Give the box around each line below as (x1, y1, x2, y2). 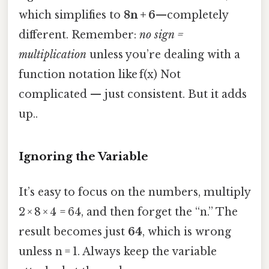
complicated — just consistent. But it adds (19, 88, 247, 101)
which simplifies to (19, 8, 124, 22)
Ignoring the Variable (19, 149, 148, 163)
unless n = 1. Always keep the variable (19, 245, 217, 259)
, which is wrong (142, 225, 231, 239)
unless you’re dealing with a (86, 48, 240, 62)
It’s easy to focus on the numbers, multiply (19, 186, 250, 199)
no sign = (139, 28, 184, 42)
